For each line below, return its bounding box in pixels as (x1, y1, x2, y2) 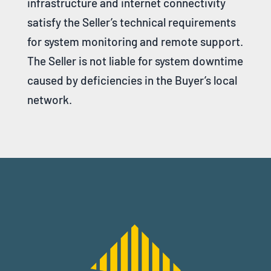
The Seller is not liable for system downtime (27, 53, 243, 68)
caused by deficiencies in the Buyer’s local (27, 73, 237, 87)
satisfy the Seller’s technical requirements (27, 15, 236, 29)
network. (27, 92, 72, 106)
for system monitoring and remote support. (27, 34, 243, 48)
